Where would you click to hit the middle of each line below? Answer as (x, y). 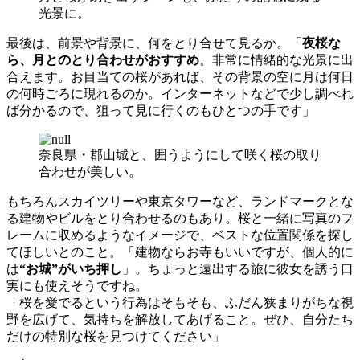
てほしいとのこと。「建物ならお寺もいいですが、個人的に (180, 252)
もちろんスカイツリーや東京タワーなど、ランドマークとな (180, 202)
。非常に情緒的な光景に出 (276, 60)
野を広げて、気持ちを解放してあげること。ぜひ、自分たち (180, 320)
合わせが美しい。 (90, 172)
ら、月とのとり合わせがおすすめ (103, 60)
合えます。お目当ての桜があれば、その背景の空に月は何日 (180, 77)
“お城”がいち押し (71, 269)
